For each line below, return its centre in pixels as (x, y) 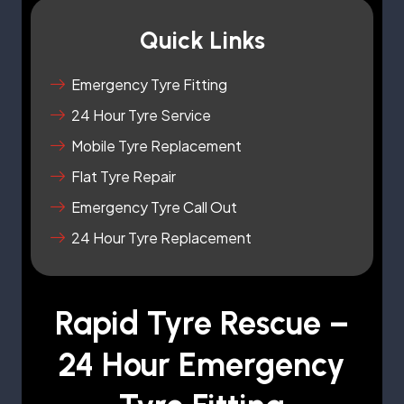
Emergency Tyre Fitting (149, 84)
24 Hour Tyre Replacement (161, 237)
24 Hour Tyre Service (141, 115)
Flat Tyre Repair (124, 176)
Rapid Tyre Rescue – (202, 323)
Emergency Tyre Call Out (154, 207)
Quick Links (202, 40)
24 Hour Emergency (202, 364)
